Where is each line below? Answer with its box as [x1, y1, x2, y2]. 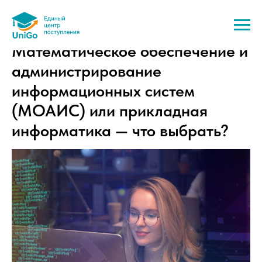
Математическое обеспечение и [12, 41, 248, 61]
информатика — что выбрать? [12, 120, 229, 140]
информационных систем [12, 81, 195, 101]
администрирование [12, 61, 161, 81]
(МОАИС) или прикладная [12, 101, 208, 120]
